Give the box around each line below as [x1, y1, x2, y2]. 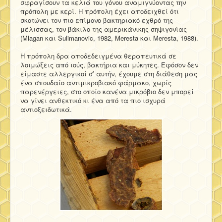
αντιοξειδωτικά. [20, 104, 72, 114]
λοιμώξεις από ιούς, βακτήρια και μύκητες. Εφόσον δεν [20, 59, 198, 69]
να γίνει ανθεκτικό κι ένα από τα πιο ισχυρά [20, 95, 166, 105]
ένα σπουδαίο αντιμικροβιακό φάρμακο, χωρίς [20, 77, 171, 87]
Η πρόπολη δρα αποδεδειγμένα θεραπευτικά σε [20, 51, 176, 60]
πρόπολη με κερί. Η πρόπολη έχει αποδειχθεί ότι [20, 6, 179, 16]
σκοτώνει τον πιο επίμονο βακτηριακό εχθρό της [20, 15, 173, 25]
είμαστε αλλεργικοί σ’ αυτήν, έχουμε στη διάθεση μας [20, 68, 197, 78]
